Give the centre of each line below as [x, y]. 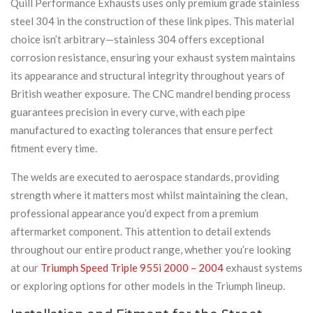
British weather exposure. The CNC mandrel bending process [151, 93]
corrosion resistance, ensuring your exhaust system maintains [153, 57]
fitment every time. [54, 148]
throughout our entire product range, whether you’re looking [151, 249]
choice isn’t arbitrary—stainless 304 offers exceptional [137, 39]
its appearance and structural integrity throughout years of [148, 75]
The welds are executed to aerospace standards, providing [145, 176]
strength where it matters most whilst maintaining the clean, [149, 195]
